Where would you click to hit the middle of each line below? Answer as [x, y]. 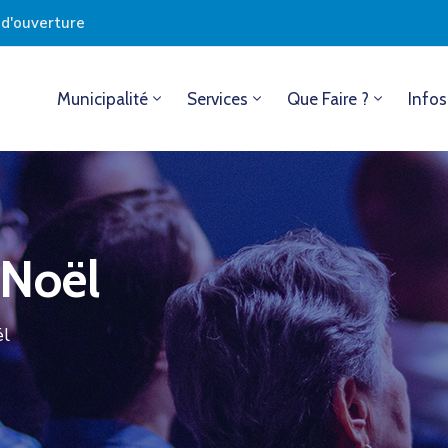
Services [217, 99]
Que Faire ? [327, 99]
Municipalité [102, 99]
